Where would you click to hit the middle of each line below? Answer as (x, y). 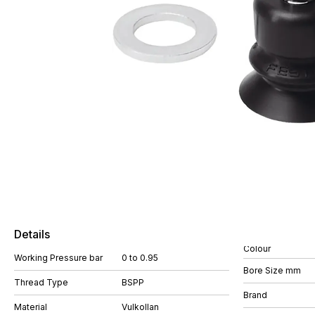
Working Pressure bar (58, 258)
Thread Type (41, 282)
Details (32, 234)
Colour (257, 248)
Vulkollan (140, 307)
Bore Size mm (272, 270)
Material (31, 307)
